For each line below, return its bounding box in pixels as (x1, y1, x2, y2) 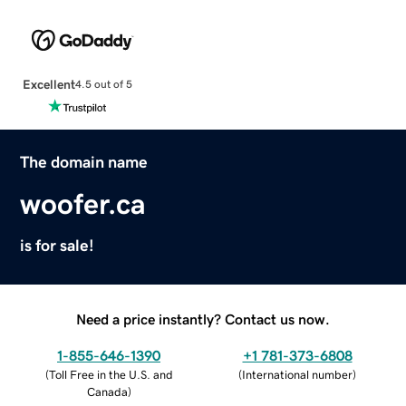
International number (242, 368, 353, 381)
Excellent (22, 77, 75, 91)
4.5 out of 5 (74, 79, 132, 91)
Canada (86, 385, 128, 398)
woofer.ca (20, 188, 147, 218)
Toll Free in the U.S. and (48, 368, 173, 381)
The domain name (20, 153, 149, 170)
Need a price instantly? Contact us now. (76, 311, 330, 326)
